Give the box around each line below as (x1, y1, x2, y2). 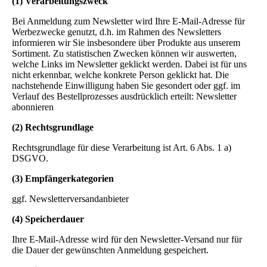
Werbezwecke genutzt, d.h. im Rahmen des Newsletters (12, 27, 221, 37)
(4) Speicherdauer (12, 214, 84, 224)
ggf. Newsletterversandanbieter (12, 194, 129, 204)
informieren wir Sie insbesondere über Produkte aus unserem (12, 38, 240, 48)
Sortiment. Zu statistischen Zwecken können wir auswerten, (12, 48, 237, 58)
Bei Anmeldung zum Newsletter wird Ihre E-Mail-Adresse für (12, 16, 245, 26)
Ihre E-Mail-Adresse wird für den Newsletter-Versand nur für (12, 234, 242, 244)
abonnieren (12, 102, 54, 112)
